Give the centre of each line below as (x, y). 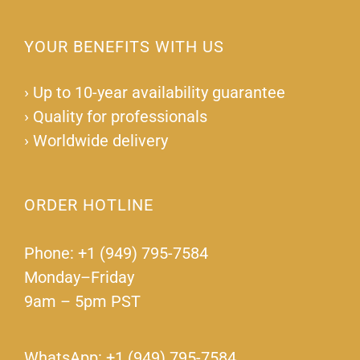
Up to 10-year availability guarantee (159, 93)
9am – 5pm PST (82, 302)
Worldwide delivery (100, 141)
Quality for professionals (120, 117)
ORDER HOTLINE (88, 205)
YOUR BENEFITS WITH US (124, 47)
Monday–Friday (79, 278)
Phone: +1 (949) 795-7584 (116, 254)
